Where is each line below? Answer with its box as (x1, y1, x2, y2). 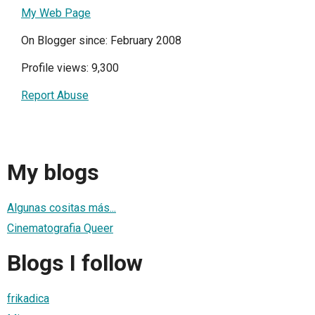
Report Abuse (21, 88, 89, 102)
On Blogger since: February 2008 (21, 33, 181, 47)
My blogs (7, 159, 99, 186)
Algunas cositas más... (7, 200, 116, 214)
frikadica (7, 291, 49, 305)
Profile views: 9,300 (21, 60, 119, 75)
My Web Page (21, 6, 91, 20)
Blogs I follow (7, 250, 143, 277)
